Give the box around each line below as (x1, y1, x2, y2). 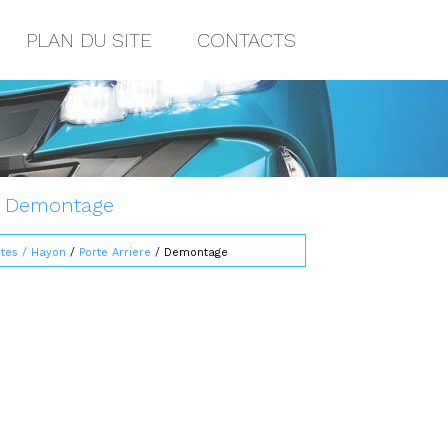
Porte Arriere (79, 245, 151, 259)
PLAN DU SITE (26, 28, 152, 52)
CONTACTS (197, 28, 296, 52)
